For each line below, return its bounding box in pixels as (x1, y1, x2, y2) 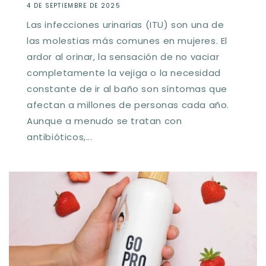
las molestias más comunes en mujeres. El (27, 34, 228, 47)
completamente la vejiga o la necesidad (27, 66, 221, 79)
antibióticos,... (27, 130, 93, 143)
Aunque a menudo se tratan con (27, 114, 182, 127)
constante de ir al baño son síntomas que (27, 82, 228, 95)
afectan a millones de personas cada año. (27, 98, 230, 111)
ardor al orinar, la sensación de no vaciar (27, 50, 220, 63)
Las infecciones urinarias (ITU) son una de (27, 18, 224, 31)
